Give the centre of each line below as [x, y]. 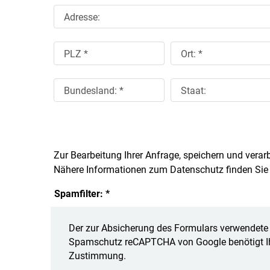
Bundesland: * [93, 91]
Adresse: [82, 17]
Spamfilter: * [82, 194]
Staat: [193, 91]
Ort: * [191, 54]
